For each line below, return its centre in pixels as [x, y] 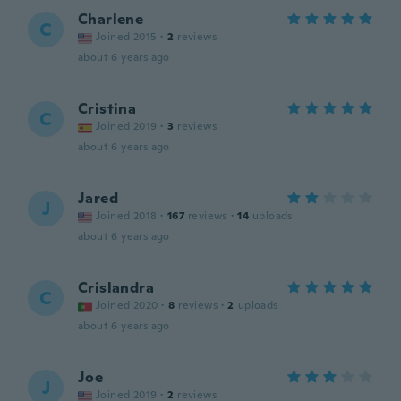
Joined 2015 [127, 37]
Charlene [111, 19]
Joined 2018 [127, 216]
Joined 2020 [127, 305]
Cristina [107, 109]
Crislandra [116, 288]
